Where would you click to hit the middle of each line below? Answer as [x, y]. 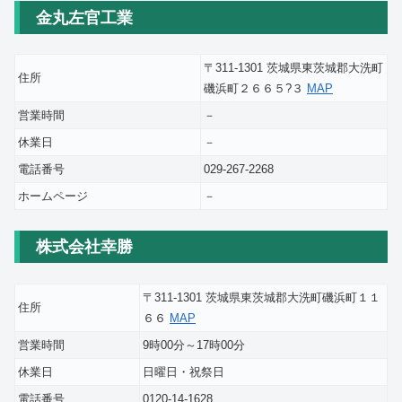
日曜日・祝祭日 [184, 371]
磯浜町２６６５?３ [255, 89]
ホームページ [53, 197]
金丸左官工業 [84, 17]
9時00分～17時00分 [194, 345]
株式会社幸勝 [84, 247]
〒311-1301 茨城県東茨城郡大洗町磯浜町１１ [262, 297]
